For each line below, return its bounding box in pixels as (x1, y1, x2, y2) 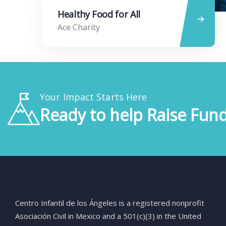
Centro (15, 198, 41, 208)
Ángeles (89, 198, 119, 208)
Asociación (15, 211, 53, 221)
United (178, 211, 201, 221)
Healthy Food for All (58, 8, 140, 20)
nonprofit (172, 198, 204, 208)
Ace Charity (58, 21, 100, 33)
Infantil (41, 198, 66, 208)
